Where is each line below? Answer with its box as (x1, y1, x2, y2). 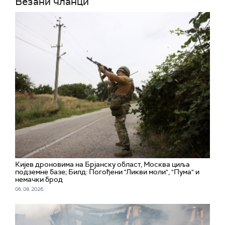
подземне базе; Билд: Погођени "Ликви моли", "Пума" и (15, 167, 199, 177)
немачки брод (15, 175, 63, 184)
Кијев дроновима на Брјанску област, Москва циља (15, 160, 190, 169)
